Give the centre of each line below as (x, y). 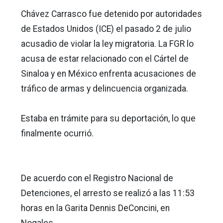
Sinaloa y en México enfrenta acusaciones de (109, 74)
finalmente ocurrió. (58, 134)
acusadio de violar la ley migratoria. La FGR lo (107, 44)
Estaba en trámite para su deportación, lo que (108, 119)
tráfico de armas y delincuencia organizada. (106, 89)
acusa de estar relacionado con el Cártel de (105, 59)
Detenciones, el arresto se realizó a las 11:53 (108, 193)
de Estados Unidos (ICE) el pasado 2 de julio (106, 29)
